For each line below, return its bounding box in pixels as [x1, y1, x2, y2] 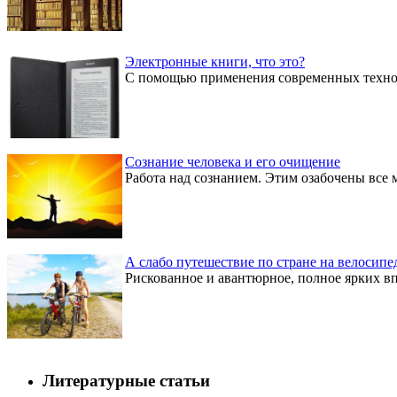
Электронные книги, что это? [125, 53, 305, 69]
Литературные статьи [43, 370, 210, 390]
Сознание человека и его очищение [125, 153, 340, 169]
